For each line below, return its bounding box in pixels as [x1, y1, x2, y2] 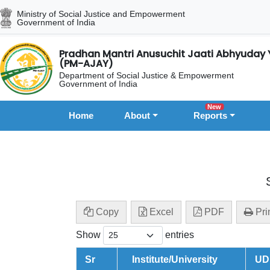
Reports [193, 110, 228, 121]
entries [163, 230, 194, 240]
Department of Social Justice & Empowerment [59, 70, 234, 80]
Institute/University [132, 254, 218, 265]
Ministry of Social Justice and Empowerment [17, 8, 185, 19]
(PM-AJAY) [59, 56, 113, 71]
